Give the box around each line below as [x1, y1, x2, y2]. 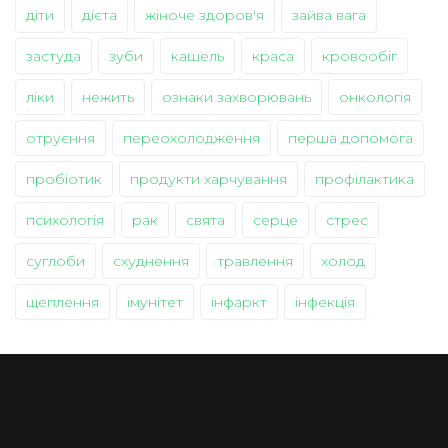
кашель [171, 47, 224, 66]
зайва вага [292, 6, 366, 25]
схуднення [113, 252, 189, 271]
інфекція [295, 293, 355, 312]
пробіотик [26, 170, 102, 189]
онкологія [339, 88, 411, 107]
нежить [82, 88, 134, 107]
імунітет [127, 293, 183, 312]
